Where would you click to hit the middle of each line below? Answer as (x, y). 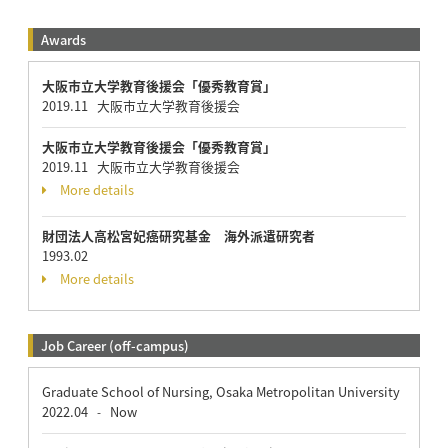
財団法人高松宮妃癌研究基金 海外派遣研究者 (178, 235)
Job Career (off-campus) (114, 345)
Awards (63, 39)
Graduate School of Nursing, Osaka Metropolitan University (220, 391)
